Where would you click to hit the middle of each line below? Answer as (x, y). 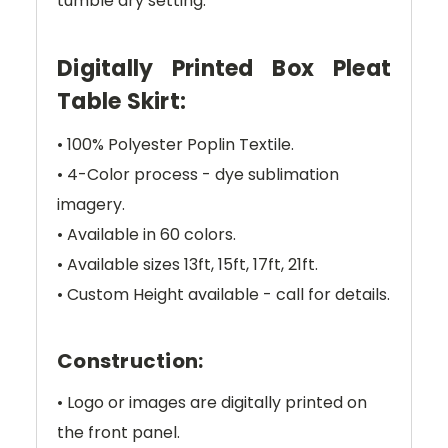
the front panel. (120, 433)
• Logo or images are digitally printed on (212, 403)
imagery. (91, 205)
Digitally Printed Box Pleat (224, 69)
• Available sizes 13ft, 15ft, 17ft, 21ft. (187, 265)
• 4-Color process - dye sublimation (198, 175)
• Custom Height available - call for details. (223, 295)
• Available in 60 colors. (146, 235)
